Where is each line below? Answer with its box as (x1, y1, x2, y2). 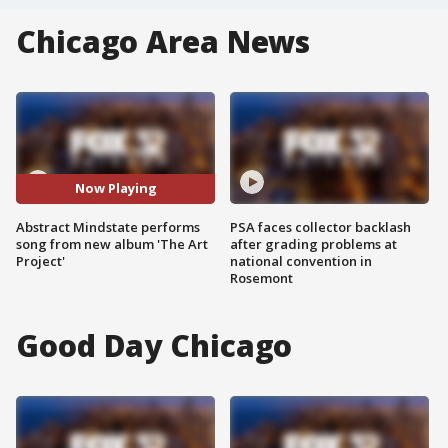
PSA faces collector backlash (230, 217, 411, 236)
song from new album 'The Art (16, 234, 208, 253)
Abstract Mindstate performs (16, 217, 200, 236)
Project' (16, 251, 65, 270)
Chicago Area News (16, 21, 311, 62)
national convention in (230, 251, 372, 270)
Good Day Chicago (16, 324, 293, 366)
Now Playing (74, 179, 157, 198)
